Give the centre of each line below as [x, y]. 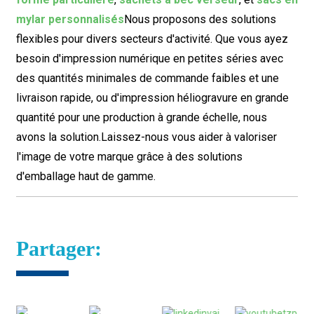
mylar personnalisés [70, 19]
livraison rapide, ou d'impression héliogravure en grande [152, 98]
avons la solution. [58, 137]
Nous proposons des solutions [200, 19]
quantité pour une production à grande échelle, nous [141, 117]
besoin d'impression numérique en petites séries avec [149, 59]
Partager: [59, 248]
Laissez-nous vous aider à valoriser [189, 137]
